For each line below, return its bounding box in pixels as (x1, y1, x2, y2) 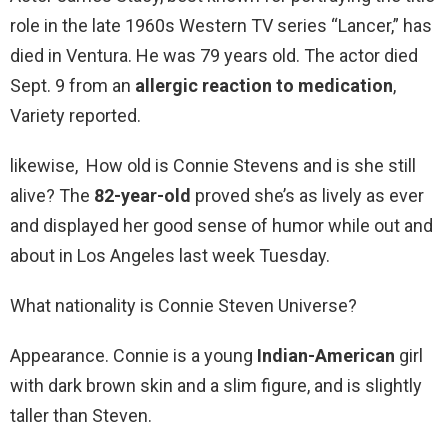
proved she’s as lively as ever (191, 185, 424, 207)
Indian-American (257, 345, 395, 367)
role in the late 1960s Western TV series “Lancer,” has (10, 15, 432, 37)
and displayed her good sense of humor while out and (10, 215, 433, 237)
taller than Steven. (10, 405, 152, 427)
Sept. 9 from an (10, 75, 135, 97)
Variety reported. (10, 105, 141, 127)
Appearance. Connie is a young (10, 345, 257, 367)
